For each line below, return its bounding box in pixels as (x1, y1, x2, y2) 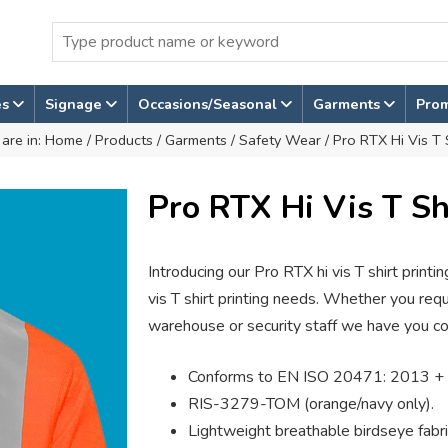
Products (95, 129, 153, 150)
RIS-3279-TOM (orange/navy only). (187, 392, 434, 415)
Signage (44, 93, 106, 114)
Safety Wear (239, 129, 321, 150)
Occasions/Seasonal (137, 93, 281, 114)
